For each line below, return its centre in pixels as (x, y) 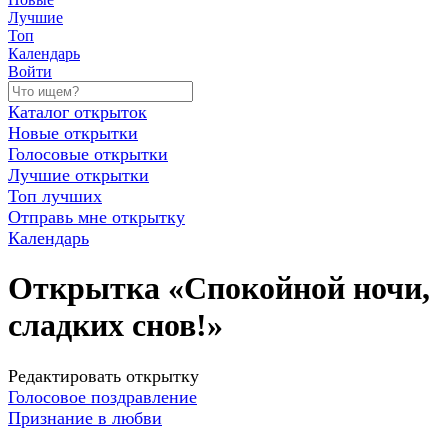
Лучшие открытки (78, 174)
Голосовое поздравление (102, 396)
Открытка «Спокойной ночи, (219, 288)
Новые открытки (73, 132)
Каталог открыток (77, 111)
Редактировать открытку (103, 375)
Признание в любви (85, 417)
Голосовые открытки (88, 153)
